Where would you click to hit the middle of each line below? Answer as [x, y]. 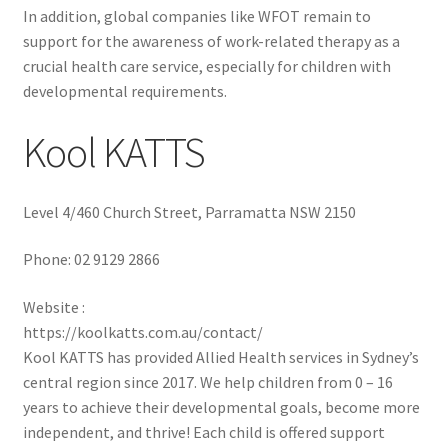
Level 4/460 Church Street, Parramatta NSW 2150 [189, 211]
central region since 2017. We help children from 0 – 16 [207, 381]
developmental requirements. [124, 91]
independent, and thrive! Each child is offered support [203, 431]
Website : [53, 306]
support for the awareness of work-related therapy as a [211, 41]
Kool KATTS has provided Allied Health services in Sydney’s [220, 356]
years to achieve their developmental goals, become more [221, 406]
